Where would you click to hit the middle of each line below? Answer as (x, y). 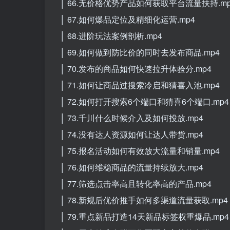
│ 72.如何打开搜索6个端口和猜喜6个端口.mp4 (145, 101)
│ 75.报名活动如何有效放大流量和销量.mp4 (140, 150)
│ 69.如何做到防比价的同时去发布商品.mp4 (140, 52)
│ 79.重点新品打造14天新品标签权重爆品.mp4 (145, 216)
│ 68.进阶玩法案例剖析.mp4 (111, 35)
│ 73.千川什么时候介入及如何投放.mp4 (132, 118)
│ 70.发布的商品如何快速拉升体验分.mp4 (136, 68)
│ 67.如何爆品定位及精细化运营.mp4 (128, 19)
